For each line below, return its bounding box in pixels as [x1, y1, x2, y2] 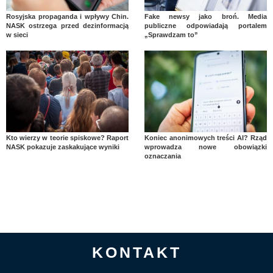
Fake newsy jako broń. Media [144, 13, 267, 21]
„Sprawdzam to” [144, 31, 198, 39]
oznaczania [144, 152, 181, 160]
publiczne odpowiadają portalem [144, 22, 267, 30]
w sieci [6, 31, 28, 39]
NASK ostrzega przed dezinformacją [6, 22, 129, 30]
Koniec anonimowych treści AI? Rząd [144, 134, 267, 142]
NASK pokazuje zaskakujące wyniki [6, 143, 119, 151]
